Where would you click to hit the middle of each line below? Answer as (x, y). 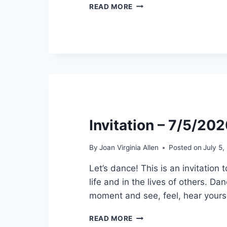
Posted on (185, 148)
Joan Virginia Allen (129, 148)
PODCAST (151, 14)
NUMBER (148, 89)
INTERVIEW (153, 25)
